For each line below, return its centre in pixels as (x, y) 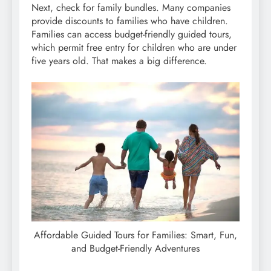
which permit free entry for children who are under (134, 48)
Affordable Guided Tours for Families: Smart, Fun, (135, 235)
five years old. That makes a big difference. (119, 61)
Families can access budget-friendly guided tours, (132, 34)
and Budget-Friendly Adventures (135, 249)
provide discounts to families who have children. (130, 21)
